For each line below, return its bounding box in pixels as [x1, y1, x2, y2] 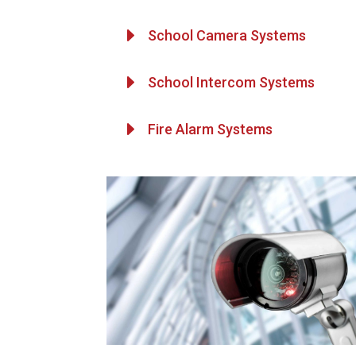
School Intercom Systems [148, 74, 315, 91]
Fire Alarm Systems [148, 121, 273, 138]
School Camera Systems [148, 27, 307, 44]
